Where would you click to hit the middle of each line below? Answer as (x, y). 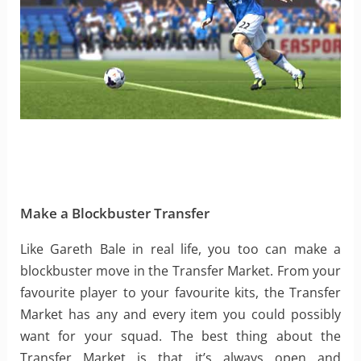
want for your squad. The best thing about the (180, 336)
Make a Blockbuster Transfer (114, 214)
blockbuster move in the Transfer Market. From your (180, 271)
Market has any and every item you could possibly (180, 315)
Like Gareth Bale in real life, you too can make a (180, 249)
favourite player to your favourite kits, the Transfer (180, 293)
